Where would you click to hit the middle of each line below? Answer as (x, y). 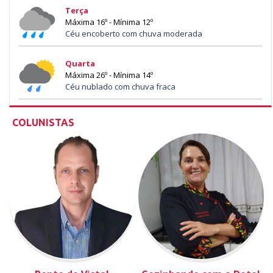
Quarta (80, 63)
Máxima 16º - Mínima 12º (109, 22)
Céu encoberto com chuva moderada (134, 34)
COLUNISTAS (43, 122)
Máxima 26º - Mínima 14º (109, 75)
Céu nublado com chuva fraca (120, 87)
